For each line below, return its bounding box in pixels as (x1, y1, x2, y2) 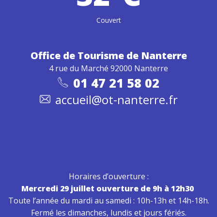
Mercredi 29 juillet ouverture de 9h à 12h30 (21, 183, 196, 194)
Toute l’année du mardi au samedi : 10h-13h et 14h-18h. (8, 195, 209, 206)
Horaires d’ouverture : (68, 171, 149, 182)
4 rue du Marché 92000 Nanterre (49, 63, 168, 74)
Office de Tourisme (30, 49, 126, 62)
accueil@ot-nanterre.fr (55, 92, 178, 108)
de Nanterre (126, 49, 187, 62)
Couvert (96, 15, 121, 25)
